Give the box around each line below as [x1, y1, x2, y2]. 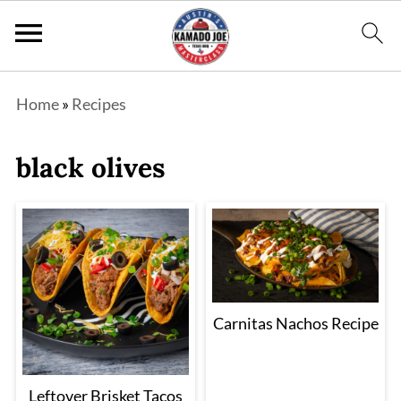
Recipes [71, 94, 126, 114]
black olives [15, 150, 166, 184]
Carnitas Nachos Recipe [212, 312, 379, 333]
